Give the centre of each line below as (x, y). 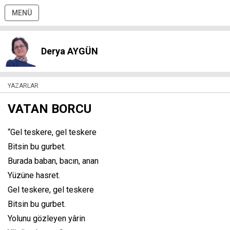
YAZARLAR (23, 86)
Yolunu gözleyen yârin (46, 218)
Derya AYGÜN (70, 51)
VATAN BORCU (50, 109)
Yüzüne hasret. (34, 175)
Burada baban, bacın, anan (53, 161)
